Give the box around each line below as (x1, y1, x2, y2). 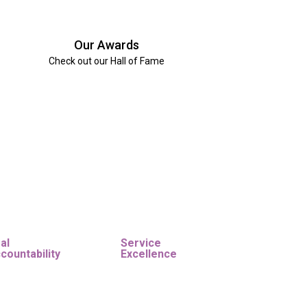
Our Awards (74, 38, 140, 53)
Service (121, 236, 161, 250)
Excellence (121, 247, 177, 261)
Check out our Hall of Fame (49, 56, 165, 67)
